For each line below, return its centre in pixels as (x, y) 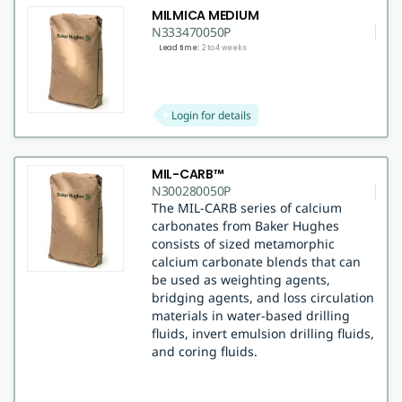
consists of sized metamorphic (243, 243)
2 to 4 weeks (224, 48)
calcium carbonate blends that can (256, 261)
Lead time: (179, 48)
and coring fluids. (204, 351)
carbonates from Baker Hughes (245, 225)
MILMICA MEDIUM (205, 15)
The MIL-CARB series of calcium (246, 207)
